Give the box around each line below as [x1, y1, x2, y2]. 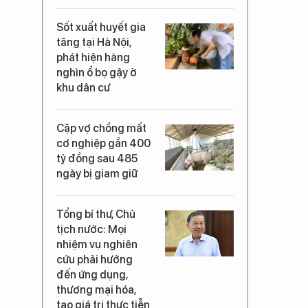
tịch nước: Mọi [56, 223, 126, 236]
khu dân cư [56, 81, 110, 94]
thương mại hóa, [56, 283, 136, 296]
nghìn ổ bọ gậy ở [56, 66, 137, 79]
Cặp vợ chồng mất [56, 122, 146, 135]
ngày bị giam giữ [56, 167, 137, 180]
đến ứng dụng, [56, 268, 128, 281]
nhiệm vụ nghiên [56, 238, 137, 251]
